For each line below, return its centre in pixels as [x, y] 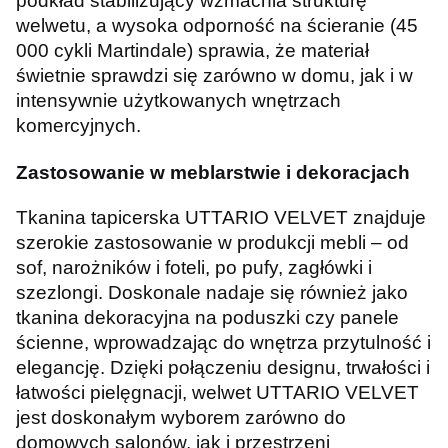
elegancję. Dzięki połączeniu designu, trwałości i [223, 367]
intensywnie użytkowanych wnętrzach [178, 101]
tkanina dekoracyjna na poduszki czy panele [207, 317]
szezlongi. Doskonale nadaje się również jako [212, 292]
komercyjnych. [78, 126]
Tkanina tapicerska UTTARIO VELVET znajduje [221, 217]
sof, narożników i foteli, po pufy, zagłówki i [194, 267]
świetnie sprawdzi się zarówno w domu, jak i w [214, 76]
